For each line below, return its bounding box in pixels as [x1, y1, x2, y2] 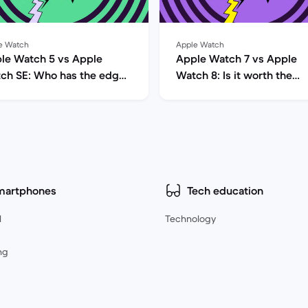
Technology [165, 212, 216, 225]
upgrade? [176, 85, 225, 98]
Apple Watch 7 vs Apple [176, 52, 297, 65]
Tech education [187, 184, 263, 197]
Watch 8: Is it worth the [176, 68, 292, 82]
